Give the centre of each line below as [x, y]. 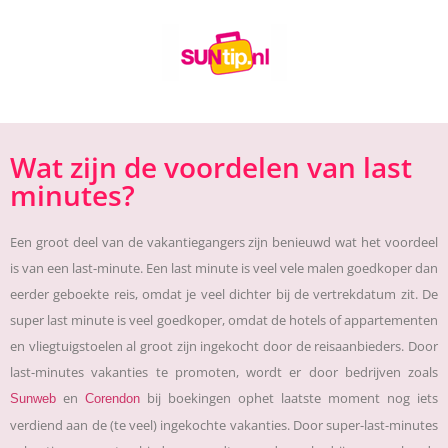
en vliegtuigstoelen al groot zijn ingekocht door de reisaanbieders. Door [224, 346]
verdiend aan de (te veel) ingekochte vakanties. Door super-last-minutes [224, 425]
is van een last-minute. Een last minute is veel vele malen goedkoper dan [224, 268]
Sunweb [33, 399]
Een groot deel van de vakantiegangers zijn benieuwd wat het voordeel [224, 242]
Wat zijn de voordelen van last [211, 167]
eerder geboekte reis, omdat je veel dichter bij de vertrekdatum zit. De [224, 294]
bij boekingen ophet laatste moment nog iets [289, 398]
